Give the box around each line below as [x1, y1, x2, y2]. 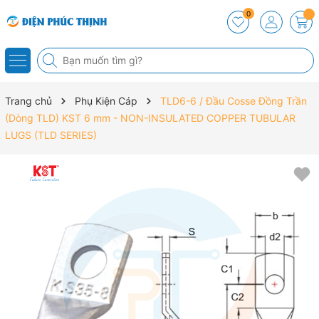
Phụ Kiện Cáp [75, 95, 137, 107]
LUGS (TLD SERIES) [5, 129, 97, 141]
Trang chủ [5, 95, 52, 107]
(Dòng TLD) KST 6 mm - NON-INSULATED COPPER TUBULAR [5, 112, 296, 124]
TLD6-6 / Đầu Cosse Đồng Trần [160, 95, 307, 107]
